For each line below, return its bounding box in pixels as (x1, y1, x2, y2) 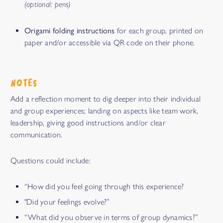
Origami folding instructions (24, 24, 115, 36)
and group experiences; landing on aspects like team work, (10, 106, 199, 115)
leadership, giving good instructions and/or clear (10, 117, 166, 127)
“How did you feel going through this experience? (24, 181, 184, 191)
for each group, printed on (114, 25, 204, 35)
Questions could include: (10, 155, 91, 165)
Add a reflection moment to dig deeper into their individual (10, 94, 201, 104)
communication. (10, 129, 63, 139)
